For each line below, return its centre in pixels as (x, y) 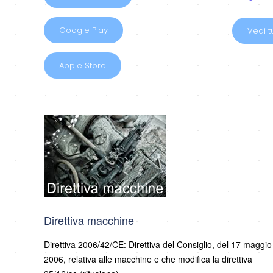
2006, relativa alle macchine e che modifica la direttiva (148, 259)
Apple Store (83, 66)
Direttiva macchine (89, 220)
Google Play (83, 30)
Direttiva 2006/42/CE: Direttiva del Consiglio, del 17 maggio (158, 245)
